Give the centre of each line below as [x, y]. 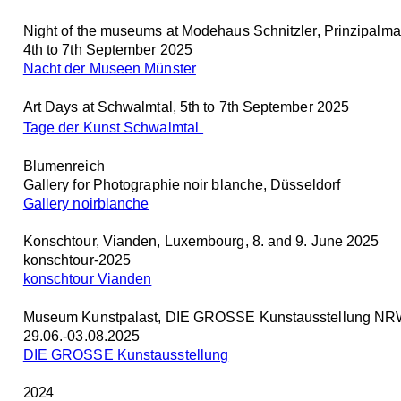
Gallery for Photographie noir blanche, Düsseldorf [182, 184]
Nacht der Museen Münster [109, 69]
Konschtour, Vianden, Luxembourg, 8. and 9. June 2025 [203, 242]
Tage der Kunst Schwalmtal [111, 127]
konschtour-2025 [77, 260]
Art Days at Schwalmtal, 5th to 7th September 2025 [186, 107]
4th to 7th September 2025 [107, 50]
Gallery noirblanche [86, 203]
